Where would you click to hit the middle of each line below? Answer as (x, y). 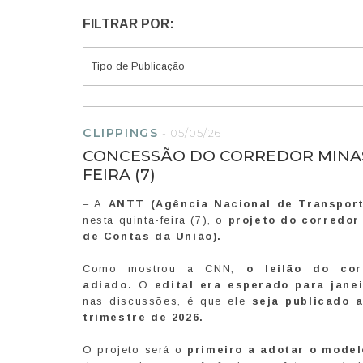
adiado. (108, 285)
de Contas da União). (155, 237)
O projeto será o (135, 350)
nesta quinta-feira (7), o (156, 220)
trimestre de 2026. (143, 318)
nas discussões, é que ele (167, 301)
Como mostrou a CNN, (164, 269)
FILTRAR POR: (128, 24)
